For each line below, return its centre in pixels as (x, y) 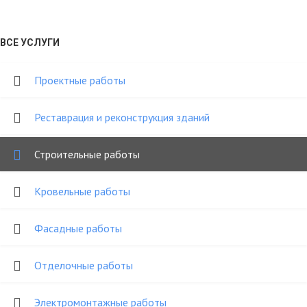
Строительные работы (87, 154)
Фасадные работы (78, 228)
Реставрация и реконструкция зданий (122, 117)
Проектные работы (80, 80)
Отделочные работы (84, 265)
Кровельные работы (82, 191)
